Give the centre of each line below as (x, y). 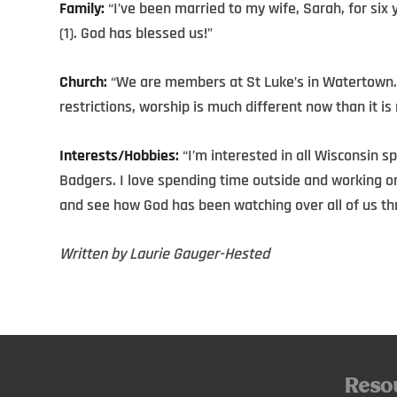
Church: (83, 82)
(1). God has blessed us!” (136, 34)
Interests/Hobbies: (119, 156)
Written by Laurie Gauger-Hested (164, 254)
